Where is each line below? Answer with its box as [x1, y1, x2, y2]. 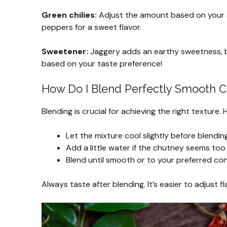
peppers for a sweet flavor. [42, 21, 141, 32]
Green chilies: [42, 9, 97, 20]
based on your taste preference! [42, 58, 162, 69]
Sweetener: [42, 46, 88, 57]
